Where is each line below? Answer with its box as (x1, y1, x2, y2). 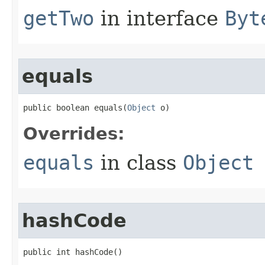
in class (94, 151, 183, 174)
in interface (94, 7, 225, 30)
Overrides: (23, 124, 125, 144)
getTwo (23, 7, 94, 30)
